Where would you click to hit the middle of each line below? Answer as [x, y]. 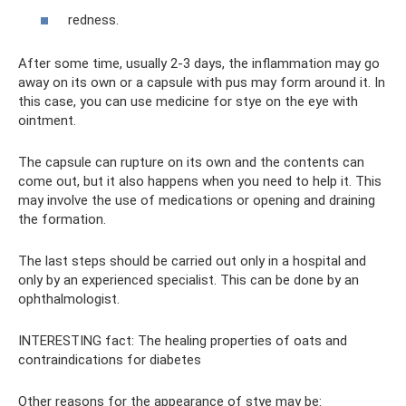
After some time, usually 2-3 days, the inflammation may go [199, 63]
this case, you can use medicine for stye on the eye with [188, 101]
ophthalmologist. [69, 299]
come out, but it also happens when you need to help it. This [200, 181]
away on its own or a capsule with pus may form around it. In [202, 82]
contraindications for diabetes [110, 360]
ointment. [47, 121]
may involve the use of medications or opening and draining [197, 200]
